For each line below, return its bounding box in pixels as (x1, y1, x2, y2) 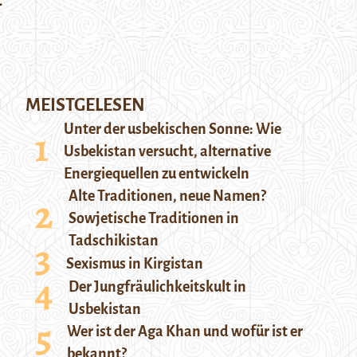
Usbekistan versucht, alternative (64, 143, 271, 159)
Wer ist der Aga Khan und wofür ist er (67, 324, 303, 339)
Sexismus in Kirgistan (66, 256, 203, 272)
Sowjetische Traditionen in (69, 210, 239, 226)
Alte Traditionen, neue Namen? (69, 188, 266, 204)
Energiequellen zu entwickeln (64, 166, 249, 182)
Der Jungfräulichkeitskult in (69, 279, 246, 295)
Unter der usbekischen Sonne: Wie (64, 121, 281, 137)
